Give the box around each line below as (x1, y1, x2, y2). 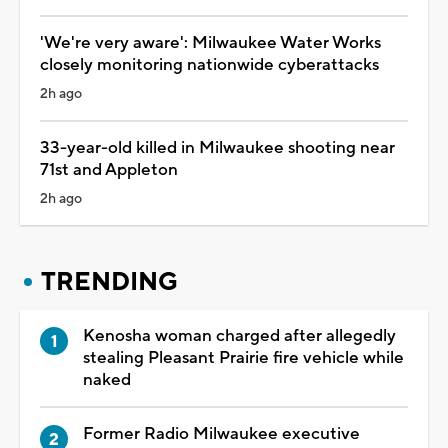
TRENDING (41, 265, 178, 298)
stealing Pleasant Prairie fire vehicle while (83, 346, 404, 369)
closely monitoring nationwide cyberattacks (40, 53, 379, 76)
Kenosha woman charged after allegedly (83, 324, 396, 347)
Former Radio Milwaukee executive (83, 422, 360, 445)
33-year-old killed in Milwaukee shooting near (40, 136, 395, 159)
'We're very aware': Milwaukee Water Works (40, 31, 381, 54)
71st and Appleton (40, 158, 178, 181)
